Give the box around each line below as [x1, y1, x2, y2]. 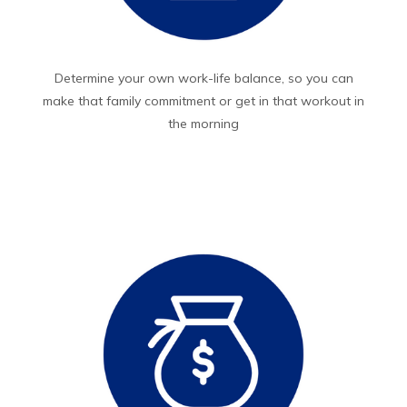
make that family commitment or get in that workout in [43, 93, 364, 110]
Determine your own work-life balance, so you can [54, 70, 353, 87]
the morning [168, 115, 239, 133]
